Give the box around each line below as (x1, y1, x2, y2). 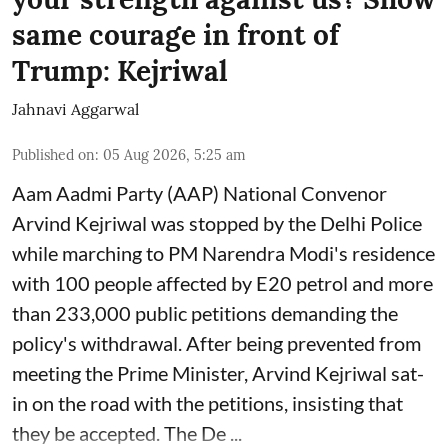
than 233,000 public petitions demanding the (12, 300, 398, 325)
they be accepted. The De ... (12, 420, 242, 445)
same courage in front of (12, 16, 339, 53)
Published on (12, 145, 95, 164)
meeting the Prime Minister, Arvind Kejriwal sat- (12, 360, 424, 385)
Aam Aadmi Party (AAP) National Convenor (12, 180, 387, 205)
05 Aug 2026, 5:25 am (103, 145, 246, 164)
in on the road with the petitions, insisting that (12, 390, 403, 415)
